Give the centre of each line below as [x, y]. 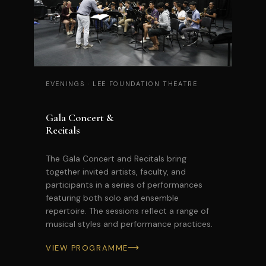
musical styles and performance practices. [129, 224]
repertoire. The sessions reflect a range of [127, 210]
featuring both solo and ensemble [112, 197]
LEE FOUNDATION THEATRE [144, 83]
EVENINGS [67, 83]
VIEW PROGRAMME [87, 248]
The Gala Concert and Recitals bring [116, 158]
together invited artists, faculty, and [116, 171]
